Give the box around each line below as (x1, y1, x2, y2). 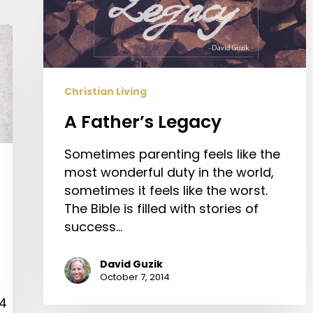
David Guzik (100, 257, 163, 272)
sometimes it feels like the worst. (64, 182, 268, 200)
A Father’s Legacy (64, 110, 221, 135)
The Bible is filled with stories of (64, 200, 259, 218)
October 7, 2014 (100, 270, 170, 284)
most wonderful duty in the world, (64, 163, 274, 182)
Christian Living (64, 85, 147, 99)
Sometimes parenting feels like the (64, 145, 280, 163)
